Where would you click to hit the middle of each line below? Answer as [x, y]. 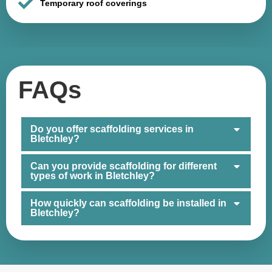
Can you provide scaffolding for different [124, 166]
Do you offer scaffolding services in [112, 129]
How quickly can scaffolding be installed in [128, 203]
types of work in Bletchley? [93, 175]
